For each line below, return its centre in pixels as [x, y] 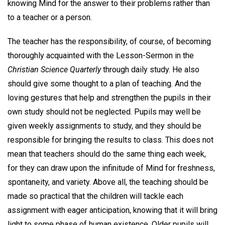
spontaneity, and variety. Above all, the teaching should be [108, 182]
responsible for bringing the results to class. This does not [110, 140]
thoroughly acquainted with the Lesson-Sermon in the [101, 56]
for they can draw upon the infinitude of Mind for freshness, [111, 168]
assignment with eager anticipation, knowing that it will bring [113, 210]
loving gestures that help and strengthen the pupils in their [109, 98]
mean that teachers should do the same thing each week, [107, 154]
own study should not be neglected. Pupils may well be [104, 112]
